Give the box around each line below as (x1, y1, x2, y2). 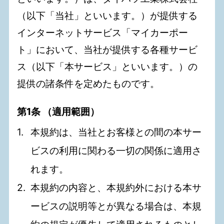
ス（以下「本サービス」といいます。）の (17, 60, 198, 73)
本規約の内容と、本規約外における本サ (30, 181, 202, 194)
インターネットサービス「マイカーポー (17, 26, 188, 39)
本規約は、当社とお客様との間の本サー (30, 126, 202, 138)
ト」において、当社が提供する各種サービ (17, 43, 198, 56)
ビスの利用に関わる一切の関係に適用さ (30, 144, 202, 157)
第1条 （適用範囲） (17, 105, 100, 118)
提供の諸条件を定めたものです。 (17, 77, 160, 90)
